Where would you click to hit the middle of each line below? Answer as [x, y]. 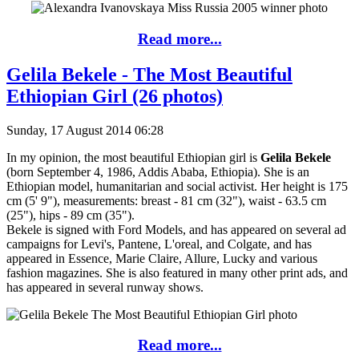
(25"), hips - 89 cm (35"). [71, 215]
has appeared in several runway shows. [105, 287]
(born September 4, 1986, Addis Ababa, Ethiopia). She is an [158, 171]
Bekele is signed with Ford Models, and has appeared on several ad [176, 229]
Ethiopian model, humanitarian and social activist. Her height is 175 [177, 186]
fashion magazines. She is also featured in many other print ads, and [177, 272]
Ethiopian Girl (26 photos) [115, 96]
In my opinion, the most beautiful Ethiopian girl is [133, 157]
